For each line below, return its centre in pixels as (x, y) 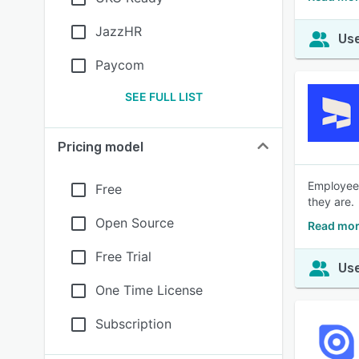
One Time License (149, 290)
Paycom (120, 65)
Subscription (133, 324)
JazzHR (119, 31)
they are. (331, 202)
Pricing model (101, 147)
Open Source (135, 223)
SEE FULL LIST (163, 97)
